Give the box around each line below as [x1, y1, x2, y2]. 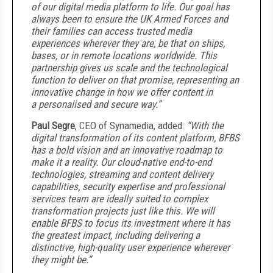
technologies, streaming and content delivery [31, 168, 213, 180]
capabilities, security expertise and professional [31, 180, 225, 193]
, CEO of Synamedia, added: [75, 119, 186, 132]
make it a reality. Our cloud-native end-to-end [31, 156, 211, 168]
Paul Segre [31, 119, 75, 132]
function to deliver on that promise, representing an [31, 74, 239, 86]
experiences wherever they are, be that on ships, [31, 37, 225, 49]
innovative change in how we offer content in [31, 86, 213, 98]
